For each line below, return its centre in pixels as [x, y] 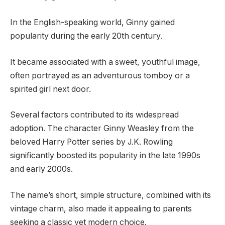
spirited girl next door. [50, 89]
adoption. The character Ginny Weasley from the [102, 129]
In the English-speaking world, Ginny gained [92, 23]
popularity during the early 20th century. [86, 36]
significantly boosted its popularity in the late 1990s [105, 156]
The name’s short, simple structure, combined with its [110, 195]
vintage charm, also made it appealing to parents [101, 208]
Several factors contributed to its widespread [94, 115]
